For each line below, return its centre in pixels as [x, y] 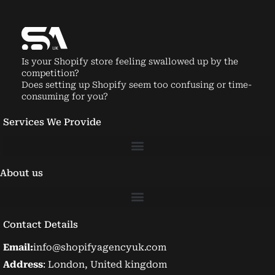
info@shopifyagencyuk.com [100, 247]
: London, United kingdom [105, 264]
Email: [18, 247]
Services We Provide [52, 122]
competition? [50, 73]
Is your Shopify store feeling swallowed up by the [130, 61]
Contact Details [41, 224]
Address [23, 264]
